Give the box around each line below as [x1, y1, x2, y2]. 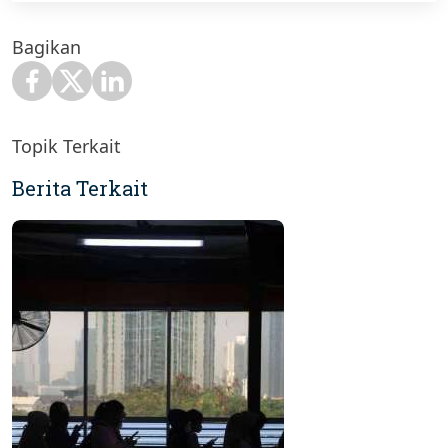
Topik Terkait [12, 133, 121, 158]
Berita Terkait [12, 174, 148, 201]
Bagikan [12, 34, 81, 59]
